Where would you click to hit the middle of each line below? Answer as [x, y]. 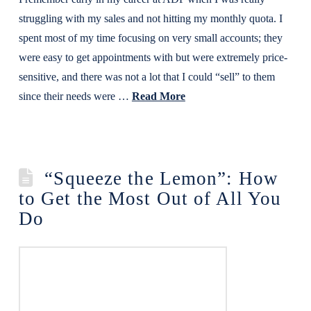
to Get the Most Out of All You [150, 199]
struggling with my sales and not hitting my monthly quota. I [150, 18]
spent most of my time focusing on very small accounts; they [150, 38]
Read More [158, 96]
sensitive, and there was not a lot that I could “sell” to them [146, 77]
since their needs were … [75, 96]
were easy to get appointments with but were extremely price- [153, 57]
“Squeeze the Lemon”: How [162, 178]
